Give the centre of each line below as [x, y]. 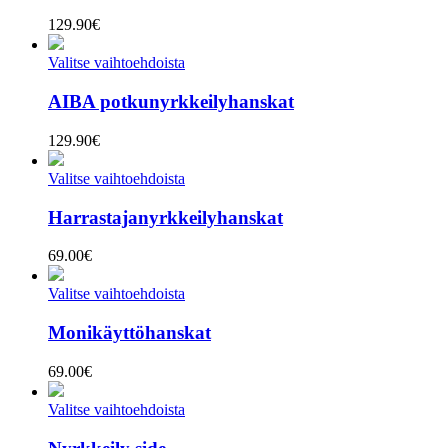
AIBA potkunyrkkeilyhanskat [171, 102]
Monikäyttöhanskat [129, 333]
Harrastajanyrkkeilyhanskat [165, 217]
